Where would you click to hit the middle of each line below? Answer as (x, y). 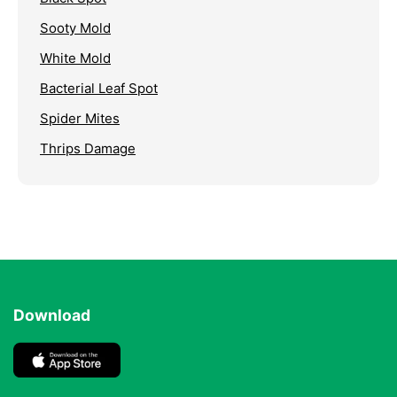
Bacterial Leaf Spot (99, 89)
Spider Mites (80, 119)
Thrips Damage (88, 149)
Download (52, 315)
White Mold (75, 58)
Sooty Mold (75, 28)
